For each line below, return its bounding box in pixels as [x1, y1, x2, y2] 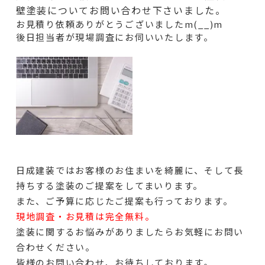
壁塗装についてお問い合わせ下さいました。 [15, 2, 226, 17]
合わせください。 [15, 240, 95, 253]
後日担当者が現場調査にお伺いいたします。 [15, 30, 214, 43]
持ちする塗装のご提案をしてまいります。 [15, 179, 203, 192]
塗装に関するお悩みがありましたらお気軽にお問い [15, 225, 244, 238]
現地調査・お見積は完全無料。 [15, 209, 155, 222]
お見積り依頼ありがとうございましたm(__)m [15, 17, 224, 30]
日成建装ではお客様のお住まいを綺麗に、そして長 [15, 163, 244, 176]
